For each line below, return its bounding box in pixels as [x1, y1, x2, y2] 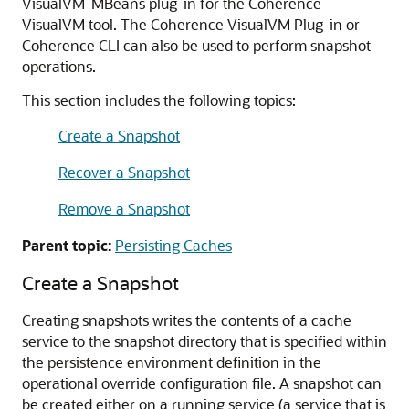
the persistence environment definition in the [22, 352, 321, 372]
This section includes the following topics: [22, 90, 296, 110]
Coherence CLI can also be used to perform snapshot [22, 36, 371, 55]
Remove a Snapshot [58, 199, 190, 218]
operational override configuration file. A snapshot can [22, 373, 382, 393]
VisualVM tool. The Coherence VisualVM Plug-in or [22, 15, 360, 34]
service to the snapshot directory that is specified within [22, 331, 387, 351]
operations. [22, 57, 96, 76]
